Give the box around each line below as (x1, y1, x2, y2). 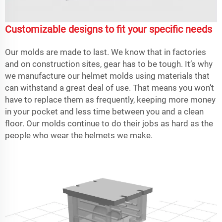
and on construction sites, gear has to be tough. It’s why (5, 59, 213, 69)
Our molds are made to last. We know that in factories (5, 47, 206, 57)
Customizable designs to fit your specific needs (5, 23, 212, 36)
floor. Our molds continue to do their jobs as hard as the (5, 118, 213, 129)
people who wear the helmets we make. (5, 130, 153, 141)
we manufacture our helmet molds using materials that (5, 71, 210, 81)
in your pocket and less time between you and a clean (5, 107, 204, 117)
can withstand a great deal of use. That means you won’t (5, 83, 214, 93)
